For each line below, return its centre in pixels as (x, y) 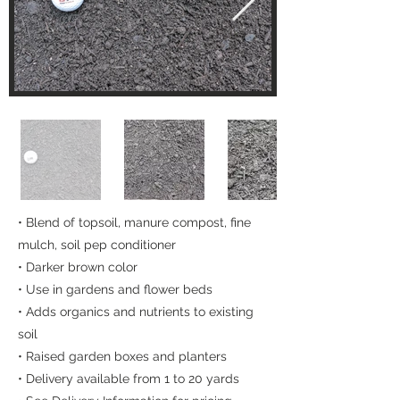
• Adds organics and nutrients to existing (136, 312)
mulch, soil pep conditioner (97, 245)
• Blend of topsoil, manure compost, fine (134, 222)
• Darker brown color (78, 267)
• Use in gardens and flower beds (115, 289)
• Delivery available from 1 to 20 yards (129, 379)
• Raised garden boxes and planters (122, 356)
